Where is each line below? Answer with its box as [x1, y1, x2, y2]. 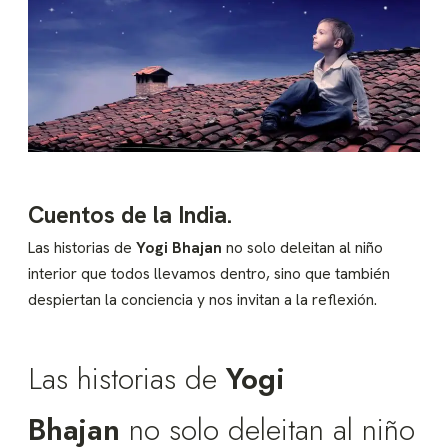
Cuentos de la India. [28, 199, 232, 230]
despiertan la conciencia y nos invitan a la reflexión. [28, 288, 377, 310]
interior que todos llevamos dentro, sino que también [28, 262, 390, 284]
